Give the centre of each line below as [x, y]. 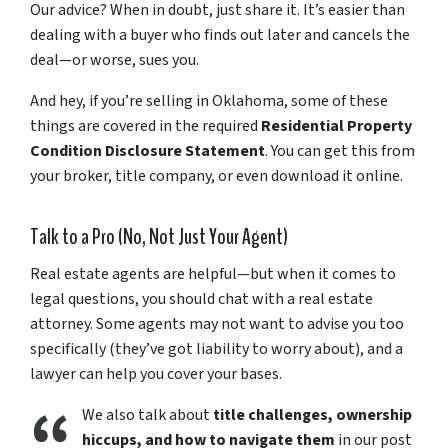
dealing [57, 34]
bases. [261, 373]
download [306, 175]
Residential [304, 125]
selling [171, 100]
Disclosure [145, 150]
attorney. [63, 323]
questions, [105, 298]
